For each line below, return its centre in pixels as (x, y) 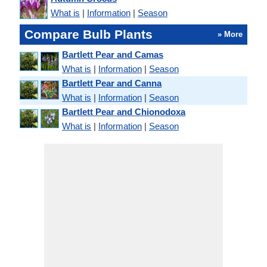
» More (230, 34)
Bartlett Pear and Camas (113, 55)
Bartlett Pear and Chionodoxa (124, 112)
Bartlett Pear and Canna (112, 83)
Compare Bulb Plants (89, 34)
